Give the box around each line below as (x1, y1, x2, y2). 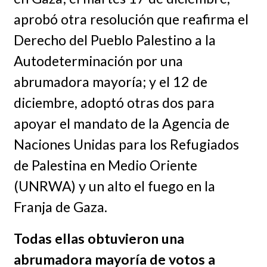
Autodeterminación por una (13, 52, 183, 70)
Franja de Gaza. (13, 198, 107, 216)
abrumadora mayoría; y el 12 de (13, 73, 207, 91)
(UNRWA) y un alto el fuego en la (13, 178, 215, 195)
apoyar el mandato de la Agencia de (13, 115, 229, 132)
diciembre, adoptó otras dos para (13, 94, 215, 111)
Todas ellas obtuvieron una (13, 229, 184, 247)
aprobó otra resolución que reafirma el (13, 11, 249, 28)
